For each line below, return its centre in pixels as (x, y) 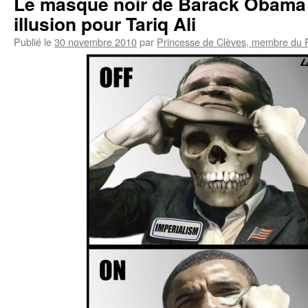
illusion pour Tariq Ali (105, 23)
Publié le (33, 42)
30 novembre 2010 (96, 42)
